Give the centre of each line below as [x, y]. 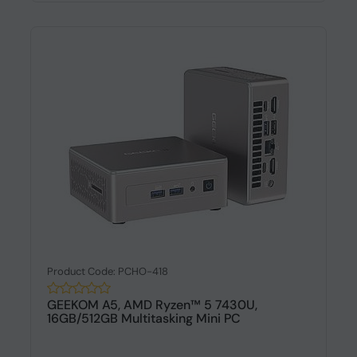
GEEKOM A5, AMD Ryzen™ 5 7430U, [152, 305]
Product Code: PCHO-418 [107, 271]
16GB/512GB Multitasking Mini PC [143, 318]
